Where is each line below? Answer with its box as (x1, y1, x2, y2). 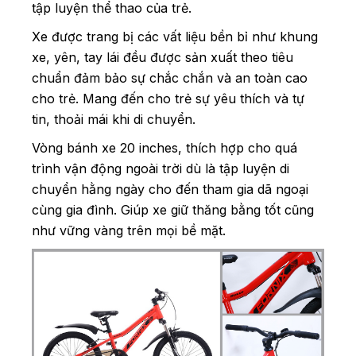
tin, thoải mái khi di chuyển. (32, 110, 195, 127)
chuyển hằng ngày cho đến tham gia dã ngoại (32, 180, 308, 197)
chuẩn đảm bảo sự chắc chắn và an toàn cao (32, 69, 308, 86)
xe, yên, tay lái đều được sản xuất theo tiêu (32, 48, 293, 65)
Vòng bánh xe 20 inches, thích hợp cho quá (32, 139, 297, 156)
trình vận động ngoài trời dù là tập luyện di (32, 160, 289, 176)
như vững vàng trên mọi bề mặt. (32, 222, 226, 238)
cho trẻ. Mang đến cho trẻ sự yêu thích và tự (32, 90, 304, 106)
